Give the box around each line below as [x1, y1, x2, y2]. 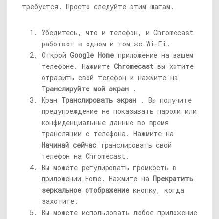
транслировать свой [100, 140, 172, 150]
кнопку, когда [133, 185, 184, 195]
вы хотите [157, 62, 194, 71]
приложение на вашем [118, 50, 193, 60]
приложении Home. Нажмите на [42, 174, 149, 183]
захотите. [42, 197, 78, 206]
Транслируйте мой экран [42, 84, 129, 93]
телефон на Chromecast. [42, 152, 129, 161]
